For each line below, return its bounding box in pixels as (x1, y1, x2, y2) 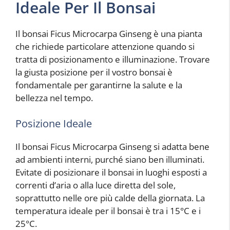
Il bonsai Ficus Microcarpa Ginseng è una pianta (15, 28, 202, 40)
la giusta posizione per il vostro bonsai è (15, 66, 172, 79)
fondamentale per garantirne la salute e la (15, 79, 182, 91)
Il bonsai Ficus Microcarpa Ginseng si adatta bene (15, 140, 209, 152)
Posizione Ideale (15, 116, 92, 130)
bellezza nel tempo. (15, 92, 93, 104)
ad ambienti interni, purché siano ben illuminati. (15, 153, 204, 165)
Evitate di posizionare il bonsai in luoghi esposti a (15, 166, 207, 178)
